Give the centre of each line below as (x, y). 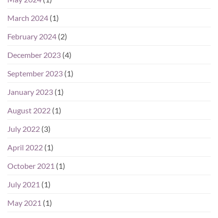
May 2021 (24, 202)
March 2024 (28, 18)
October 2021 (31, 165)
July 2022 (24, 128)
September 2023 (35, 73)
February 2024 (32, 36)
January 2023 (30, 91)
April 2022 (25, 147)
